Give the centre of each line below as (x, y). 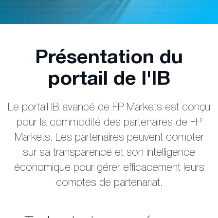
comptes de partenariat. (109, 183)
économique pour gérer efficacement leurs (109, 168)
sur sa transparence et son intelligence (109, 153)
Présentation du (109, 59)
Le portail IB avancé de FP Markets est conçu (109, 108)
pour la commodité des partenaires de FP (109, 123)
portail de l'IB (109, 80)
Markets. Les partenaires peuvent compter (109, 138)
